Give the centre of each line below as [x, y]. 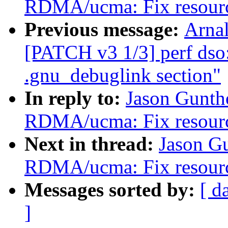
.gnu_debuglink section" [123, 75]
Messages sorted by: [112, 190]
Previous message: [104, 30]
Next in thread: [92, 144]
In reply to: [75, 98]
